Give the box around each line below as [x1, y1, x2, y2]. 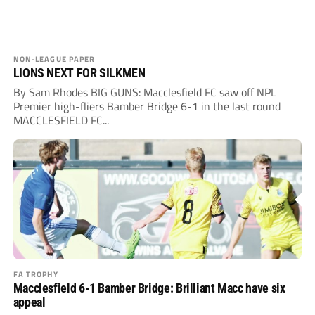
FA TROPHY [13, 268, 58, 281]
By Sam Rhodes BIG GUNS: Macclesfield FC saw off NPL [13, 84, 276, 101]
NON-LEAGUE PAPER [13, 53, 96, 65]
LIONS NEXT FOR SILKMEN [13, 65, 146, 81]
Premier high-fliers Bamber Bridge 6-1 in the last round [13, 98, 281, 115]
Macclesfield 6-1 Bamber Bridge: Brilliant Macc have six [13, 281, 285, 296]
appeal [13, 295, 46, 310]
